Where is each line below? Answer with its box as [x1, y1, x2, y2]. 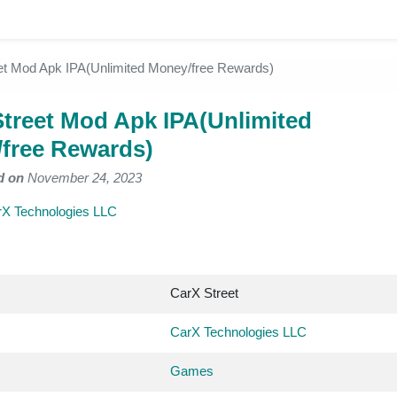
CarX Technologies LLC [170, 324, 307, 339]
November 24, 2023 [24, 170, 142, 185]
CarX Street [170, 285, 238, 300]
